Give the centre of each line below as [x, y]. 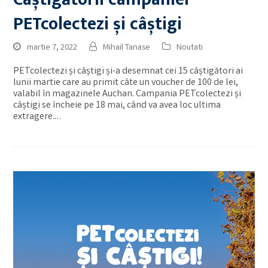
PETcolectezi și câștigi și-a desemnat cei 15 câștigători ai [128, 71]
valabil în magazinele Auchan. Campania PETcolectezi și [127, 94]
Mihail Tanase [127, 48]
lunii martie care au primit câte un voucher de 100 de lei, [126, 83]
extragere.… [37, 117]
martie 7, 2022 [52, 48]
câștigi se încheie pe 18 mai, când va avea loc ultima [117, 105]
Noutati [190, 48]
